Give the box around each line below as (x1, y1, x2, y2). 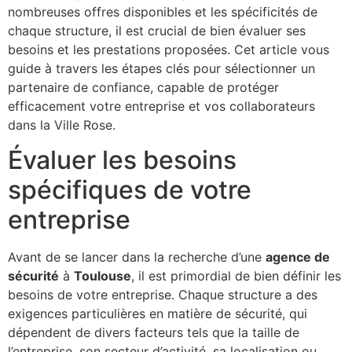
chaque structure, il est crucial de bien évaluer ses (8, 22, 306, 38)
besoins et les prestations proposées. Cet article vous (8, 41, 329, 57)
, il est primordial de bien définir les (131, 268, 341, 284)
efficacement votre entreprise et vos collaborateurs (8, 97, 315, 114)
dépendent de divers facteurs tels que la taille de (8, 324, 299, 341)
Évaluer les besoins (8, 145, 236, 176)
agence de (266, 249, 330, 266)
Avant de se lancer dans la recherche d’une (8, 249, 266, 266)
